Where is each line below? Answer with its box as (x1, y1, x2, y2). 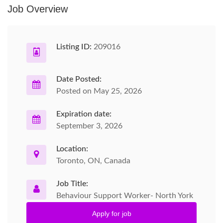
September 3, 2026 (56, 122, 122, 130)
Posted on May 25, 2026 (56, 87, 142, 95)
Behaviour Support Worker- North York (56, 192, 193, 200)
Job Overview (7, 3, 68, 14)
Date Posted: (56, 75, 102, 83)
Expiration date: (56, 110, 111, 118)
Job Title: (56, 180, 88, 188)
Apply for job (92, 210, 131, 218)
